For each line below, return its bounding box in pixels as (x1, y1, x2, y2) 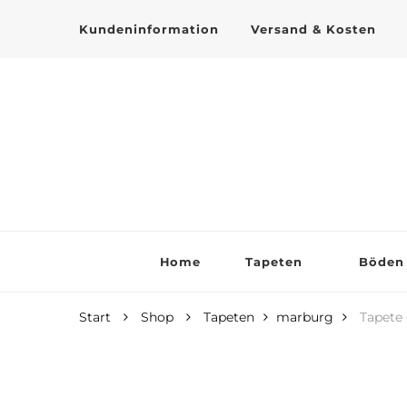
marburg (276, 308, 333, 325)
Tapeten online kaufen (79, 203, 382, 238)
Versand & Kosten (251, 22, 376, 37)
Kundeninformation (79, 22, 219, 37)
